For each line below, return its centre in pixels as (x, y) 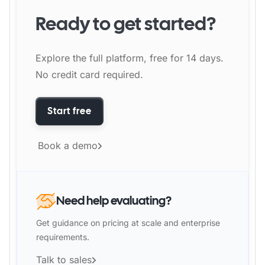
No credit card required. (89, 75)
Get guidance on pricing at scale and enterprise (128, 223)
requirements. (63, 237)
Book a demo (67, 146)
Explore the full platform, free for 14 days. (130, 58)
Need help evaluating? (114, 201)
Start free (70, 111)
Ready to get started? (126, 24)
